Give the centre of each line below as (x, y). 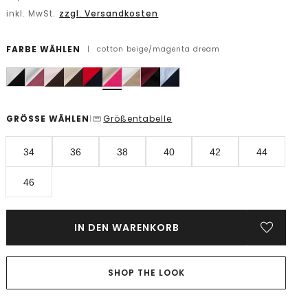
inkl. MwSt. (33, 13)
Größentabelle (138, 119)
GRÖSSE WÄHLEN (48, 119)
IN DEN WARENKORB (127, 228)
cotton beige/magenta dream (159, 49)
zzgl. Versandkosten (109, 13)
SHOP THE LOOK (146, 273)
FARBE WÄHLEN (44, 49)
